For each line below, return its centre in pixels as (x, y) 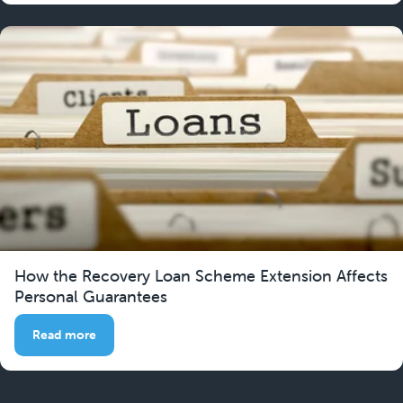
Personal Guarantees (91, 297)
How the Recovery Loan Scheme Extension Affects (201, 276)
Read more (64, 335)
